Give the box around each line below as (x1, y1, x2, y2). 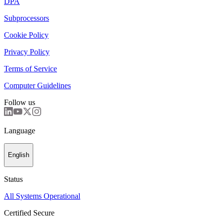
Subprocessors (4, 14, 49, 23)
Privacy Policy (4, 48, 50, 56)
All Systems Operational (4, 191, 80, 200)
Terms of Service (4, 64, 57, 73)
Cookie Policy (4, 31, 49, 40)
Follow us (4, 98, 35, 107)
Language (4, 126, 35, 135)
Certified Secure (4, 208, 55, 217)
